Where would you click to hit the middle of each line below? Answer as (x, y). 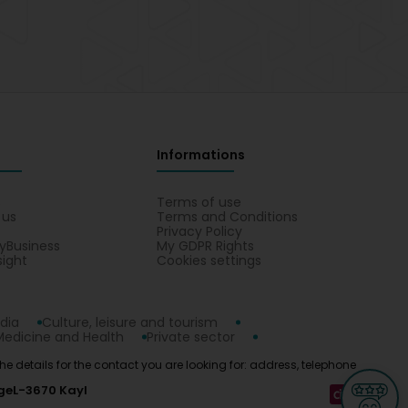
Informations (200, 155)
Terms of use (199, 202)
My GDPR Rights (205, 246)
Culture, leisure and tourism (130, 322)
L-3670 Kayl (50, 390)
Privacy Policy (199, 231)
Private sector (191, 337)
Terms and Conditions (227, 217)
